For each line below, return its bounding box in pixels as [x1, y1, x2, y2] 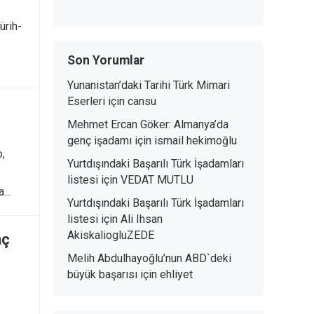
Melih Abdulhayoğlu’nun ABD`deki [67, 252, 231, 265]
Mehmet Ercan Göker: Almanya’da [67, 118, 228, 131]
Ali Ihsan [121, 212, 163, 226]
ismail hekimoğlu [154, 134, 237, 147]
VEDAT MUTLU [121, 173, 193, 186]
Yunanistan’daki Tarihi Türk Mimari [67, 78, 230, 92]
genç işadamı [67, 134, 132, 147]
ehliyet [160, 268, 193, 281]
